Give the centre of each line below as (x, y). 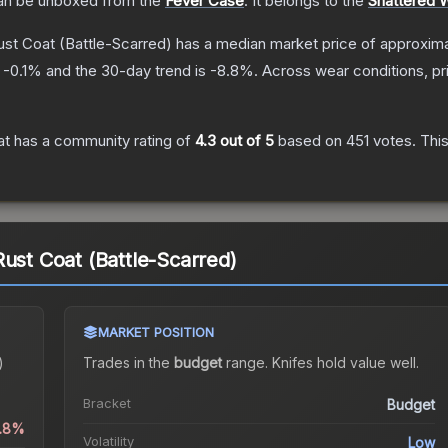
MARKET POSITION (155, 332)
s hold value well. (362, 363)
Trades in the (128, 363)
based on (310, 141)
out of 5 (245, 141)
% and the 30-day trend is (118, 71)
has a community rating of (102, 141)
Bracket (106, 403)
